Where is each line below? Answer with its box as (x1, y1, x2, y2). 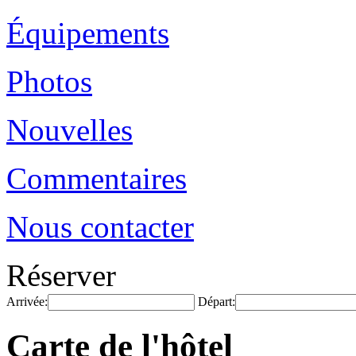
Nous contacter (6, 210, 194, 244)
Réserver (6, 258, 116, 292)
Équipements (6, 16, 169, 50)
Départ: (198, 295, 235, 308)
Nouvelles (6, 113, 133, 147)
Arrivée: (6, 295, 48, 308)
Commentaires (6, 161, 187, 195)
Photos (6, 64, 92, 99)
